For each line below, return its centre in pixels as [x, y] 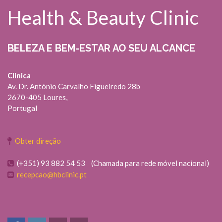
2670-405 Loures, [37, 97]
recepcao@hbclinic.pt [52, 174]
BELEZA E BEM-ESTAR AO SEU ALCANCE [101, 48]
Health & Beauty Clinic [103, 17]
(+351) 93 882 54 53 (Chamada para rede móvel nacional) [111, 163]
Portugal [22, 108]
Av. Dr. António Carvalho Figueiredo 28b [74, 86]
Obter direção [38, 140]
